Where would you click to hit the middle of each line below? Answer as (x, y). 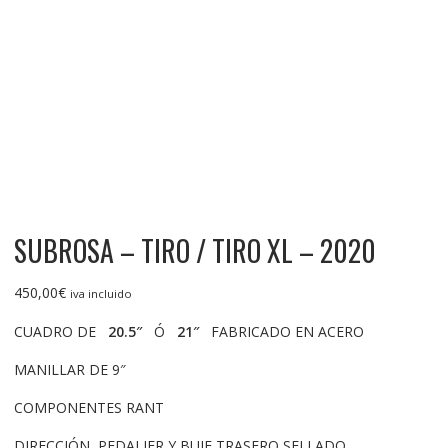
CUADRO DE (60, 332)
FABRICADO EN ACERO (281, 332)
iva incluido (100, 294)
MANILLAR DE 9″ (69, 370)
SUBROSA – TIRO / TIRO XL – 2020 (194, 251)
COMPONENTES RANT (88, 408)
